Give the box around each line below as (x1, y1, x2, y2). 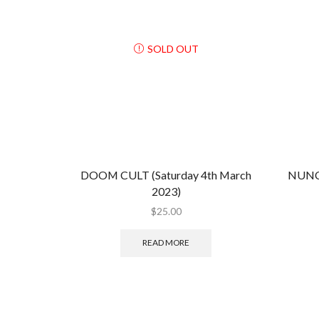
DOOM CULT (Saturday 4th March (80, 167, 252, 182)
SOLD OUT (147, 42, 199, 55)
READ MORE (142, 237, 190, 249)
